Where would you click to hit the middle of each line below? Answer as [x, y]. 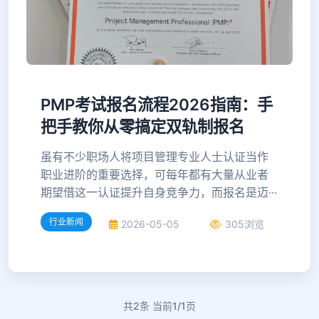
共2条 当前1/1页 [159, 306]
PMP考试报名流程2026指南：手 [157, 104]
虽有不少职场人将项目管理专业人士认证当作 [155, 157]
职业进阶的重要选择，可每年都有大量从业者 [155, 174]
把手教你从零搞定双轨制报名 [142, 126]
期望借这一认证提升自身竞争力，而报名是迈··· [159, 192]
